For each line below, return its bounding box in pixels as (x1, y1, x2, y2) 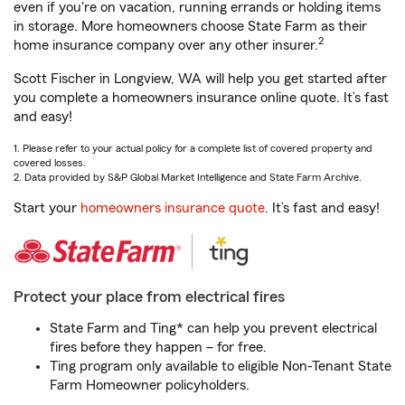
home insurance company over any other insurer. (14, 38, 318, 52)
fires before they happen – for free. (50, 340, 267, 354)
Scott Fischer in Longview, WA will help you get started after (14, 71, 387, 86)
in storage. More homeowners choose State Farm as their (14, 19, 367, 33)
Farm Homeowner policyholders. (50, 378, 250, 392)
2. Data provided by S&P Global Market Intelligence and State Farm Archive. (14, 172, 362, 183)
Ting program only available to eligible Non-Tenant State (50, 359, 391, 373)
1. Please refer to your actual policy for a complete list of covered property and (14, 143, 372, 154)
